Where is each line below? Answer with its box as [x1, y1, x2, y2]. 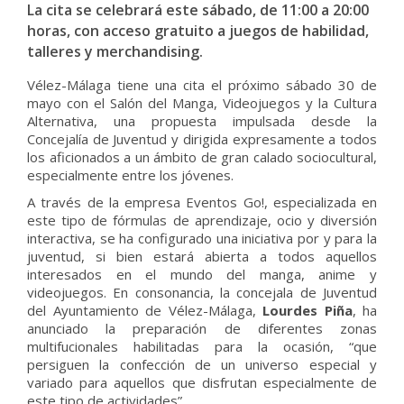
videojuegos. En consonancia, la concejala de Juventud [27, 283, 377, 301]
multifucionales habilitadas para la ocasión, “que [27, 337, 377, 355]
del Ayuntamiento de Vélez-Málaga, [27, 301, 256, 319]
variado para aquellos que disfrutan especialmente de [27, 373, 377, 391]
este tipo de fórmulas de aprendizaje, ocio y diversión [27, 211, 377, 229]
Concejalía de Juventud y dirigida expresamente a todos [27, 130, 377, 148]
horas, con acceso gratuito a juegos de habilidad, [27, 21, 369, 41]
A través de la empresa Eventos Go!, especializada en [27, 193, 377, 211]
